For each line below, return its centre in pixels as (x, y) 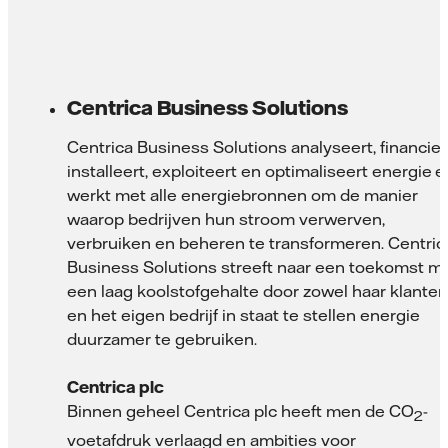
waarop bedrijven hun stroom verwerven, (226, 218)
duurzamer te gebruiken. (162, 338)
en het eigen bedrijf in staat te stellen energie (243, 314)
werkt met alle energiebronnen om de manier (242, 194)
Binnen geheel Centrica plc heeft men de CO (240, 410)
